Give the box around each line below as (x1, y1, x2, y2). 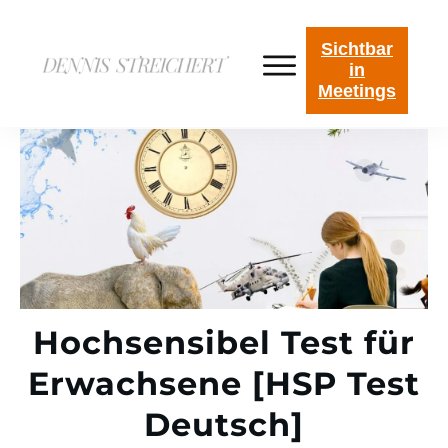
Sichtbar (321, 39, 393, 59)
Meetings (318, 81, 396, 101)
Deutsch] (144, 405, 304, 444)
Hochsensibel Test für (33, 323, 415, 362)
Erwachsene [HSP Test (28, 364, 420, 403)
